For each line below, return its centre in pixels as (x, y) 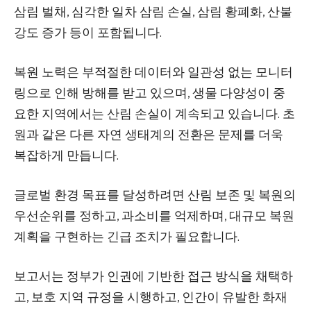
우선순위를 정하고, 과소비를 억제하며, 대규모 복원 (154, 217)
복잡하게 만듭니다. (66, 157)
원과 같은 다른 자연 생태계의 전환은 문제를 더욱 (149, 136)
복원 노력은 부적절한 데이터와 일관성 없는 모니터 (153, 73)
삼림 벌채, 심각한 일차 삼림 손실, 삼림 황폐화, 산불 (153, 13)
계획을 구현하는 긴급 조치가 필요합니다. (127, 238)
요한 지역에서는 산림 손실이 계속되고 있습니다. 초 (154, 115)
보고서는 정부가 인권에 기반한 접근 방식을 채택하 (153, 277)
